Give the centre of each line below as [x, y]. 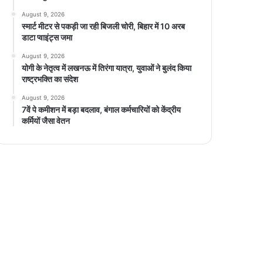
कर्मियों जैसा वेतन [46, 120]
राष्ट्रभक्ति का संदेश [50, 79]
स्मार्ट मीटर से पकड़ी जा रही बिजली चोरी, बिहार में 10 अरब [104, 26]
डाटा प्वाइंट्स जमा [47, 37]
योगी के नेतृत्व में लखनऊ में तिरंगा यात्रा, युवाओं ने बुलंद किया [107, 68]
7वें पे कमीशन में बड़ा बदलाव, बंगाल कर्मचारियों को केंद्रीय [102, 109]
